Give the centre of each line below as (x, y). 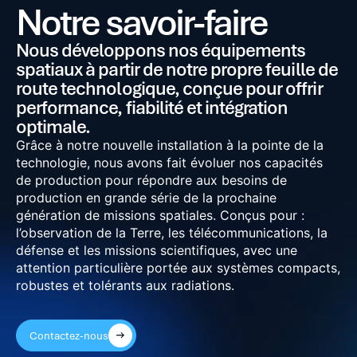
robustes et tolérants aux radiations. (125, 285)
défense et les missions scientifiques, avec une (157, 250)
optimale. (53, 126)
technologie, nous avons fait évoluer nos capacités (169, 163)
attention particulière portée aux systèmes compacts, (178, 268)
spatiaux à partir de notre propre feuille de (177, 69)
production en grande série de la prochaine (146, 198)
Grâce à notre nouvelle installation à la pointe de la (170, 145)
